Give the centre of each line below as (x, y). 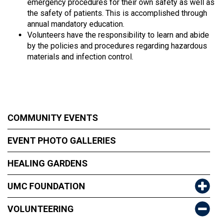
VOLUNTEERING (41, 209)
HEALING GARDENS (48, 163)
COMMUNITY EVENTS (53, 118)
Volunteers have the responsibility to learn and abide (118, 35)
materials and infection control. (80, 57)
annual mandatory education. (76, 24)
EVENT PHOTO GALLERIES (62, 140)
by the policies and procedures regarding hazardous (117, 46)
